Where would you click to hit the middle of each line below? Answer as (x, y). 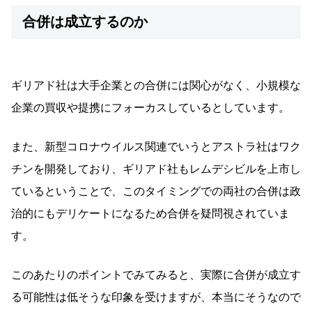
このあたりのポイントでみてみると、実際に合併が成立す (156, 274)
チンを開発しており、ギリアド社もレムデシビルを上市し (156, 169)
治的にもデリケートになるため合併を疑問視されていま (150, 213)
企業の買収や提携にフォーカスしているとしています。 (150, 107)
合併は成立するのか (85, 21)
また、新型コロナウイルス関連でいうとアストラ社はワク (156, 146)
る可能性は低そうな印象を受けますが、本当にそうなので (156, 297)
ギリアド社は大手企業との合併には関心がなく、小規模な (156, 85)
